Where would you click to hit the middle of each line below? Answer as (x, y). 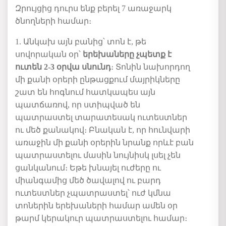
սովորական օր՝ (49, 54)
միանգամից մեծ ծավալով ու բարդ (88, 181)
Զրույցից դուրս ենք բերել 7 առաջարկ (93, 9)
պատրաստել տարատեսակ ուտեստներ (101, 118)
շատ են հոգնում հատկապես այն (85, 92)
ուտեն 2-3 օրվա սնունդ (63, 67)
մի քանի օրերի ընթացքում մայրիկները (98, 80)
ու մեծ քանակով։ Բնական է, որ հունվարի (103, 130)
